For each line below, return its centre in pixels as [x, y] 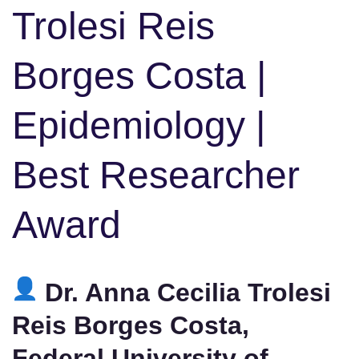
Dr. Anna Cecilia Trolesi [184, 293]
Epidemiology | [139, 126]
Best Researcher [156, 175]
